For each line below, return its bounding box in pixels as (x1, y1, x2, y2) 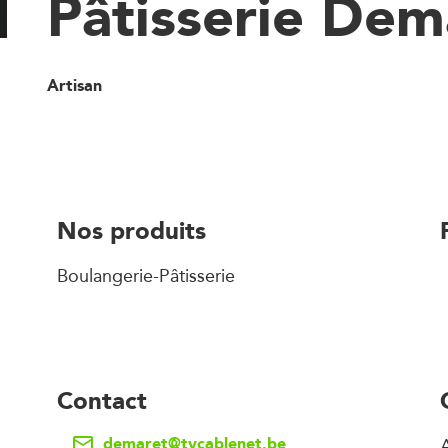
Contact (57, 380, 147, 421)
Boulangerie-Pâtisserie (57, 261, 235, 290)
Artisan (46, 72, 102, 100)
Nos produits (57, 210, 206, 251)
